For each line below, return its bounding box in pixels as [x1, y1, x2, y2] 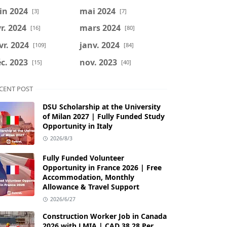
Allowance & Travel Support [43, 182, 139, 192]
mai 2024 [79, 5, 116, 17]
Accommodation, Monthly [43, 172, 134, 182]
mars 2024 [79, 22, 121, 33]
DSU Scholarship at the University [43, 102, 161, 112]
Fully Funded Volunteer [43, 153, 124, 163]
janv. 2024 [79, 39, 120, 51]
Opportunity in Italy [43, 121, 112, 131]
